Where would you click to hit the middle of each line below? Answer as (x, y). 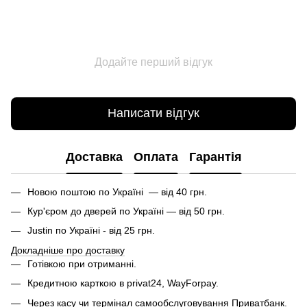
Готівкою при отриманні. (82, 263)
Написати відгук (153, 113)
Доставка (94, 157)
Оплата (156, 157)
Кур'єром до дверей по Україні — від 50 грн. (126, 211)
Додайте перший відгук (153, 62)
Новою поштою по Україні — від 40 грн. (117, 192)
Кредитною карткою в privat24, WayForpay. (123, 283)
